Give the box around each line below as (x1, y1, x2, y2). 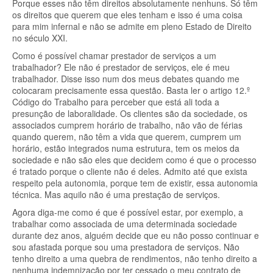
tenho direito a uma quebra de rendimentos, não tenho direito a (12, 252, 257, 264)
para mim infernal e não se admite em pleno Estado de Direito (12, 20, 252, 32)
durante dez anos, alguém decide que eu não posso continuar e (12, 229, 259, 241)
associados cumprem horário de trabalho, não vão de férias (12, 119, 243, 131)
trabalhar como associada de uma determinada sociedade (12, 218, 237, 230)
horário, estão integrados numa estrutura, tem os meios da (12, 142, 239, 154)
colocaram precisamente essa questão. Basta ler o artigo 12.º (12, 84, 250, 96)
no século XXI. (12, 32, 70, 44)
